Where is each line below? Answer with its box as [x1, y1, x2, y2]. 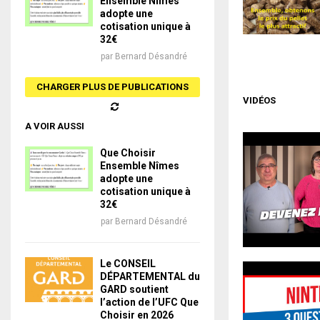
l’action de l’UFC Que [100, 296, 199, 308]
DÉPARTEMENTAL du [100, 270, 200, 282]
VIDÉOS [243, 95, 276, 106]
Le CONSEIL [100, 257, 156, 269]
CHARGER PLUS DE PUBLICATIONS [36, 81, 189, 92]
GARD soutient [100, 283, 169, 295]
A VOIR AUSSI [25, 120, 84, 131]
